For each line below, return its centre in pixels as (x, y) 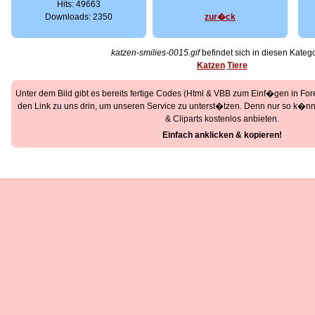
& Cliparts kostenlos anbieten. (222, 119)
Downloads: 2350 (79, 17)
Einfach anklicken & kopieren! (222, 135)
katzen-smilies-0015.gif (155, 53)
